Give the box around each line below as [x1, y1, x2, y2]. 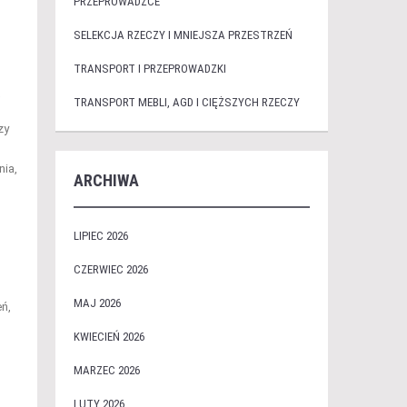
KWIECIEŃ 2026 [73, 330, 144, 343]
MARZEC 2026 [73, 363, 140, 377]
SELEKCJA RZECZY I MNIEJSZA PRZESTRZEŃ [73, 28, 293, 42]
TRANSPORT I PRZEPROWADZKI [73, 62, 226, 75]
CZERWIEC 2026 [73, 263, 148, 276]
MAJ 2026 [73, 296, 121, 310]
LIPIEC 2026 [73, 229, 128, 243]
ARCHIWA [73, 171, 139, 190]
